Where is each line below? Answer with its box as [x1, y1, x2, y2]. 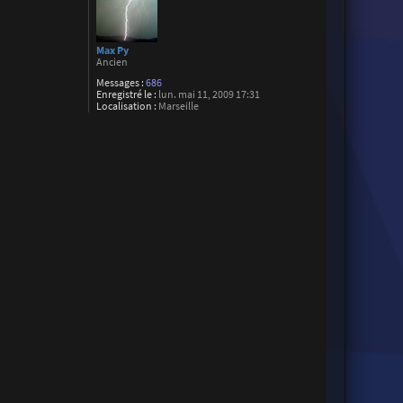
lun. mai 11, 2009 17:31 [157, 87, 261, 101]
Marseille [157, 99, 200, 112]
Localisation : [96, 99, 157, 112]
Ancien [96, 55, 129, 68]
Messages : [96, 76, 145, 89]
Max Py [96, 43, 130, 57]
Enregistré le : [96, 87, 157, 101]
